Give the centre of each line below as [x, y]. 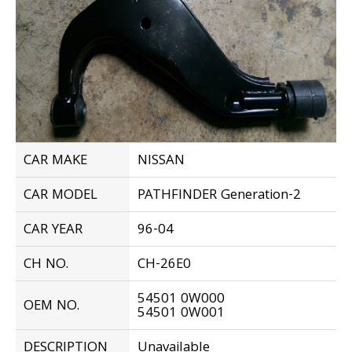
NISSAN [161, 161]
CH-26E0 [164, 265]
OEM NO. [51, 306]
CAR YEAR [53, 230]
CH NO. [46, 265]
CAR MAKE [55, 161]
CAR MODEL [60, 196]
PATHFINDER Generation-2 [219, 196]
